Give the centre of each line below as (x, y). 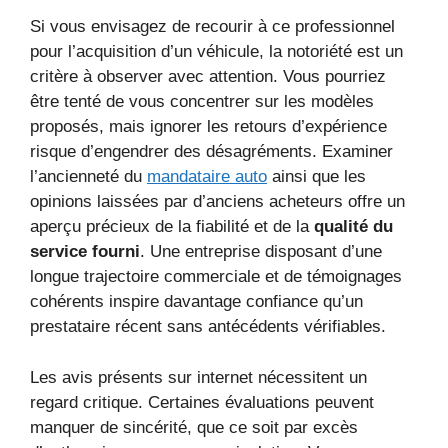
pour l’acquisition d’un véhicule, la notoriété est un (216, 52)
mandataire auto (207, 177)
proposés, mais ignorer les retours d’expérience (208, 127)
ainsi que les (316, 177)
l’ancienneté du (88, 177)
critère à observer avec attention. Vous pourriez (208, 77)
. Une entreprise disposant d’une (261, 252)
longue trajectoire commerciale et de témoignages (216, 277)
